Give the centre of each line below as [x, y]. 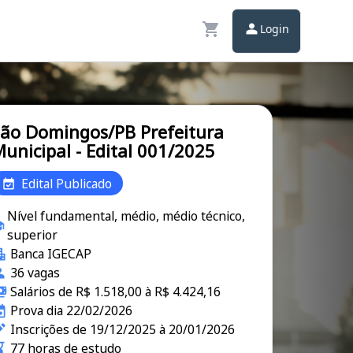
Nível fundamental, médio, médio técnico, [126, 216]
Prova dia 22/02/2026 [71, 310]
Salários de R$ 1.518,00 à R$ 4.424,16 [115, 292]
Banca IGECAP [50, 254]
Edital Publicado [67, 183]
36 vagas [35, 273]
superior [33, 235]
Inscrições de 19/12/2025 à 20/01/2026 [122, 329]
